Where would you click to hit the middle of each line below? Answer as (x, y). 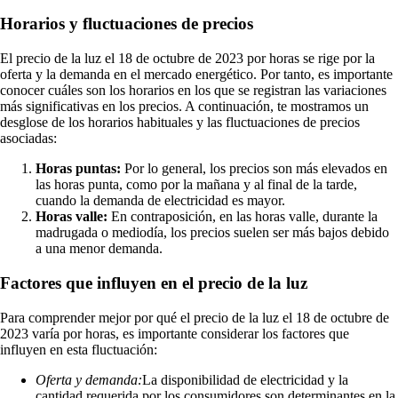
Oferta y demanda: (89, 379)
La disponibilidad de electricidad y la (245, 379)
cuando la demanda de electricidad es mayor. (160, 201)
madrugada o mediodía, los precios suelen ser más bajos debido (212, 233)
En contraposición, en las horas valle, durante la (243, 217)
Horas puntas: (78, 169)
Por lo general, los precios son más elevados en (254, 169)
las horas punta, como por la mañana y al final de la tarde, (196, 185)
